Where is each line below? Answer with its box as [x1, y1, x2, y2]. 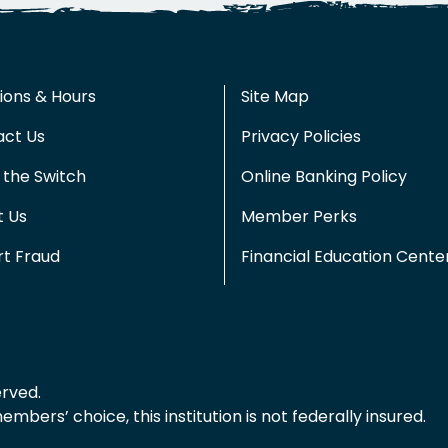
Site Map [241, 84, 309, 108]
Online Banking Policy [241, 164, 407, 188]
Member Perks [241, 204, 357, 228]
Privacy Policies [241, 124, 361, 148]
